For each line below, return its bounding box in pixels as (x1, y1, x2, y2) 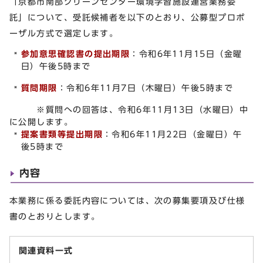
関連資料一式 (19, 245, 73, 255)
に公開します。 (9, 117, 73, 126)
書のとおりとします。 (9, 211, 100, 221)
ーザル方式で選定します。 (9, 28, 119, 38)
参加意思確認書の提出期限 (21, 49, 130, 58)
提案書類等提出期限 (21, 129, 103, 139)
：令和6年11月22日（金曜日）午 (102, 129, 242, 139)
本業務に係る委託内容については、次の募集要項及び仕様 (9, 195, 245, 205)
